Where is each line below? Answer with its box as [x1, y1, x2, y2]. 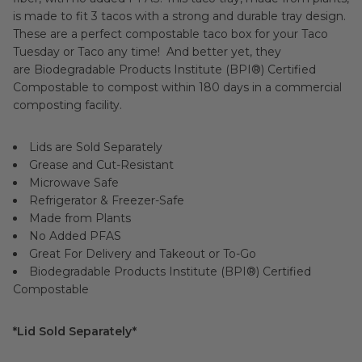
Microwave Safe [29, 175, 119, 190]
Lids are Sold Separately [29, 140, 162, 154]
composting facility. [13, 98, 122, 112]
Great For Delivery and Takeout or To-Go [29, 246, 256, 261]
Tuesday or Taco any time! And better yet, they [13, 44, 281, 59]
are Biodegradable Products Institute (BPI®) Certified [13, 62, 316, 77]
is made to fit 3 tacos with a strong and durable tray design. [13, 9, 349, 23]
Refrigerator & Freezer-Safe [29, 193, 184, 208]
